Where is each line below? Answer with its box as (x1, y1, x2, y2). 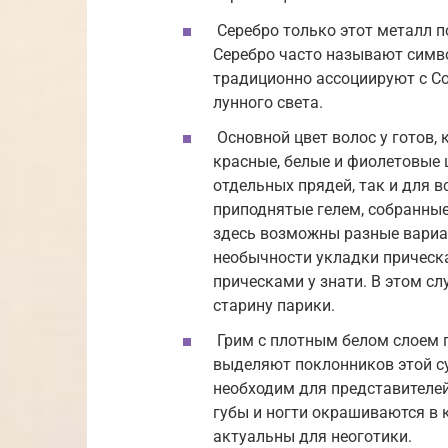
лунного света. (213, 92, 323, 112)
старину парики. (213, 295, 335, 315)
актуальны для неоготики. (213, 426, 412, 446)
